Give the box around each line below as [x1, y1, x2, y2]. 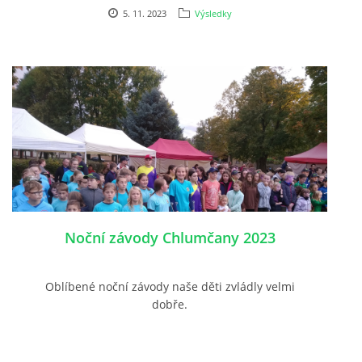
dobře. [152, 296, 187, 312]
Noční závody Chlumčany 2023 [64, 227, 276, 247]
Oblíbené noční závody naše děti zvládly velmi [44, 278, 295, 294]
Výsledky [194, 7, 232, 20]
